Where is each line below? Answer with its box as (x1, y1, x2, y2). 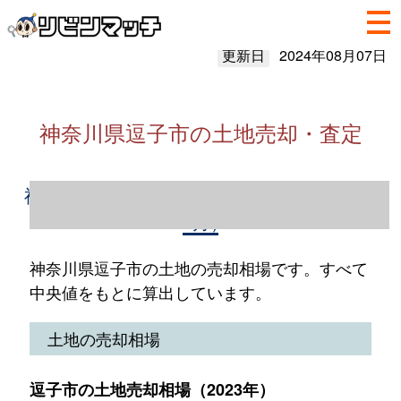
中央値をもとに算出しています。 (29, 280, 271, 303)
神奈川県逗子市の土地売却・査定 (38, 116, 363, 148)
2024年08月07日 (278, 45, 387, 65)
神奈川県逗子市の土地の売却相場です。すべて (29, 256, 368, 279)
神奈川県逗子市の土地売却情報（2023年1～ (23, 182, 378, 208)
